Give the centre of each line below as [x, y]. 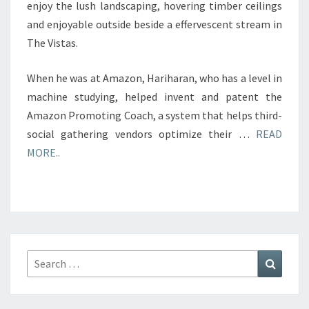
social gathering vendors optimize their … [141, 134]
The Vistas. [52, 43]
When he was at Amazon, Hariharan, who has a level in [154, 78]
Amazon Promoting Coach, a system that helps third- [154, 115]
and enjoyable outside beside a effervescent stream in [154, 24]
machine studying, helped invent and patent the [154, 97]
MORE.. [43, 152]
